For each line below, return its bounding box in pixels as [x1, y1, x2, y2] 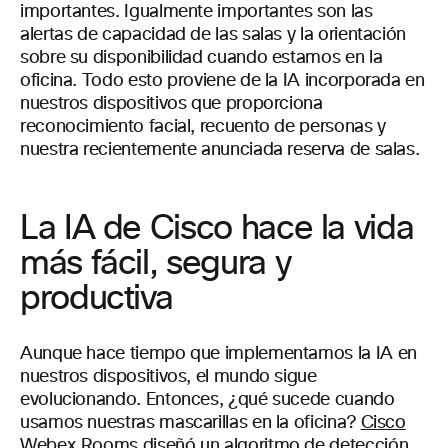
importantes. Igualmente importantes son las [20, 3, 373, 21]
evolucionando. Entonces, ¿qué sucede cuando [20, 391, 395, 409]
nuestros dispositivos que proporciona [20, 95, 323, 113]
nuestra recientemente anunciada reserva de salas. [20, 141, 420, 159]
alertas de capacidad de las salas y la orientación [20, 26, 407, 44]
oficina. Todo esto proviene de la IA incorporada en [20, 72, 425, 90]
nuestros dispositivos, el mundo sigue [20, 368, 317, 386]
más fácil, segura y [20, 247, 291, 281]
